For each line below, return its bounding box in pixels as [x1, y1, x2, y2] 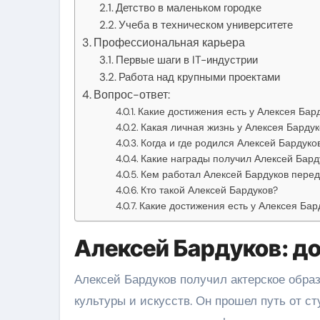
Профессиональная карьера [94, 34, 246, 50]
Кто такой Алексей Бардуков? [140, 183, 278, 196]
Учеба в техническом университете [119, 17, 294, 32]
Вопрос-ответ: [94, 86, 171, 102]
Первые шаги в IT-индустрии [116, 52, 259, 67]
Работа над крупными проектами [119, 69, 281, 84]
